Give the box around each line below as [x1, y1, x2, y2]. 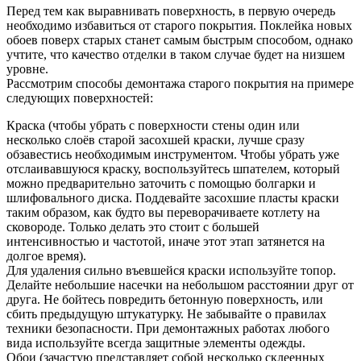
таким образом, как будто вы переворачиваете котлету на [6, 205, 320, 219]
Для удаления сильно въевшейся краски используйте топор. [6, 263, 336, 277]
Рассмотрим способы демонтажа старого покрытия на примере [6, 76, 354, 90]
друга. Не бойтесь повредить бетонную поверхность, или [6, 292, 323, 306]
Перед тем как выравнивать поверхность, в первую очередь [6, 3, 335, 18]
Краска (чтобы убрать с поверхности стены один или [6, 118, 300, 132]
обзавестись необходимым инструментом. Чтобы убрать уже [6, 147, 339, 161]
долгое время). [6, 248, 86, 263]
